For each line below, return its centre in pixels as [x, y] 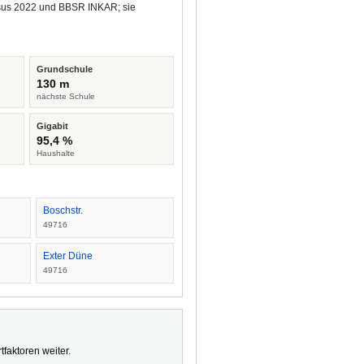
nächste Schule [66, 96]
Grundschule [65, 69]
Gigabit [53, 126]
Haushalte [56, 153]
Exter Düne [67, 256]
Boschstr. [63, 210]
